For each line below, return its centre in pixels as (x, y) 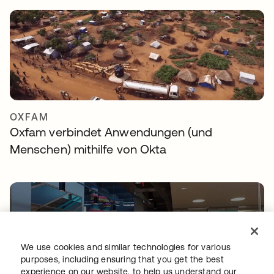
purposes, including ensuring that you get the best (122, 259)
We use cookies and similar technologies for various (126, 247)
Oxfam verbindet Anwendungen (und (111, 132)
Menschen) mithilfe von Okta (88, 149)
